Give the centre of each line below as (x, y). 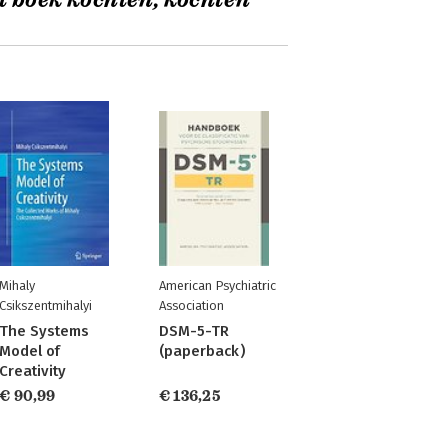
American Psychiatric (217, 285)
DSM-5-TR (193, 331)
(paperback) (201, 351)
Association (191, 305)
